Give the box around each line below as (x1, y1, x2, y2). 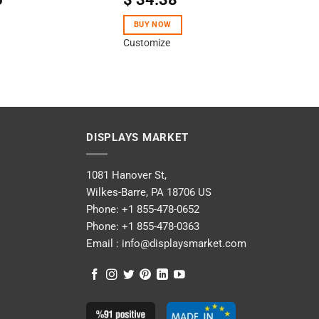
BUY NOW (134, 20, 172, 30)
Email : (86, 236, 119, 250)
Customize (122, 37, 170, 49)
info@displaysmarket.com (119, 236, 246, 250)
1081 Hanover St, (86, 168, 167, 182)
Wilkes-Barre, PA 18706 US (86, 185, 211, 199)
